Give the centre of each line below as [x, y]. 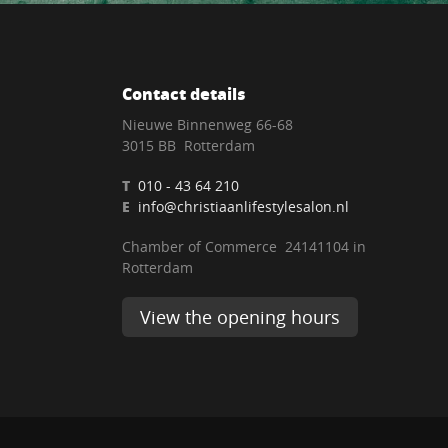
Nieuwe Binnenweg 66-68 [207, 124]
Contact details [184, 93]
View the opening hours [240, 317]
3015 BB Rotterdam [188, 145]
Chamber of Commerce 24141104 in [244, 246]
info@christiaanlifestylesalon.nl [243, 206]
